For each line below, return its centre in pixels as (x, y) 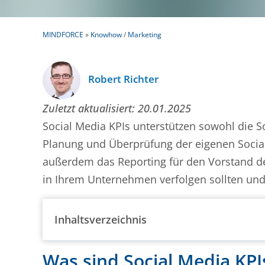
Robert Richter (123, 79)
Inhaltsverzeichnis (101, 219)
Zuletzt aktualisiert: (89, 108)
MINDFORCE (63, 35)
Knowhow (106, 35)
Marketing (145, 35)
